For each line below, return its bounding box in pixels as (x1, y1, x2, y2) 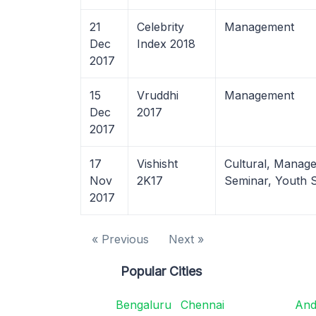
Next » (169, 232, 204, 246)
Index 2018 (137, 37, 195, 51)
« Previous (92, 232, 149, 246)
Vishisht (137, 157, 178, 171)
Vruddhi (137, 88, 178, 102)
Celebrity (137, 20, 184, 34)
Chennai (180, 298, 224, 312)
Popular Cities (121, 264, 202, 279)
